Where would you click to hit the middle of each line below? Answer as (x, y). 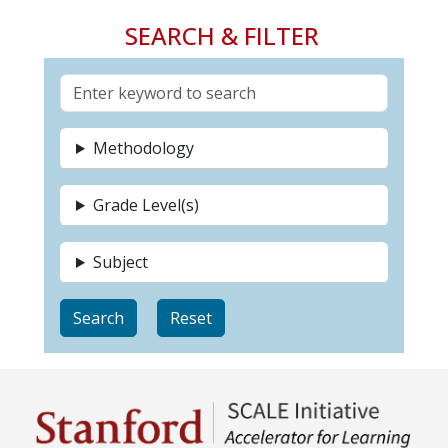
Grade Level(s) (145, 205)
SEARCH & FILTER (221, 35)
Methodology (143, 148)
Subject (120, 262)
